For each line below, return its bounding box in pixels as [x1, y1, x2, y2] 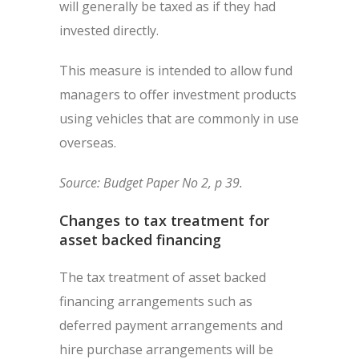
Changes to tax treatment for [59, 211, 269, 230]
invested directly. [59, 22, 159, 39]
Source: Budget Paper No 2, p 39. [59, 174, 243, 192]
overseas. [59, 134, 116, 151]
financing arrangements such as [59, 292, 252, 310]
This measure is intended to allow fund [59, 62, 292, 79]
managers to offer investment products [59, 86, 296, 103]
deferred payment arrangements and [59, 317, 283, 334]
